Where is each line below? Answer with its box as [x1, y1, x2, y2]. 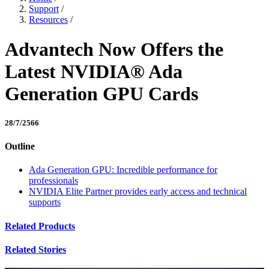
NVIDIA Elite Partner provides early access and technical [29, 186, 247, 197]
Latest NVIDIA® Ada [5, 60, 183, 82]
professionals [29, 175, 78, 186]
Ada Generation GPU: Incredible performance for [29, 165, 217, 175]
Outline [5, 141, 35, 152]
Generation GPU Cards [5, 82, 198, 104]
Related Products [5, 220, 75, 231]
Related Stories [5, 244, 66, 255]
